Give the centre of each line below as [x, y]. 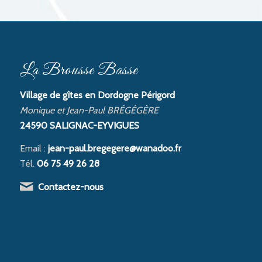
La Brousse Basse [79, 71]
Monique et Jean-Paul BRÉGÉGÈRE [89, 110]
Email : [34, 149]
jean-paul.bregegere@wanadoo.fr [114, 149]
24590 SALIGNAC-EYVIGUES [79, 125]
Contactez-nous [70, 187]
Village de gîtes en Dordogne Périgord [97, 95]
